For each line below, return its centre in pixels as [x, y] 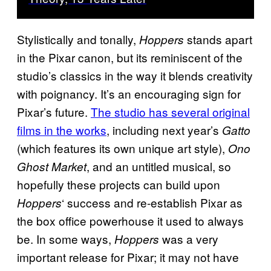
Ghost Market [52, 166]
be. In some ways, [66, 238]
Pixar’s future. [54, 111]
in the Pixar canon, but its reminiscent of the [130, 57]
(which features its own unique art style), [122, 148]
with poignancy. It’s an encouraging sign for [129, 93]
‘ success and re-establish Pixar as [152, 202]
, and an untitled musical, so [159, 166]
